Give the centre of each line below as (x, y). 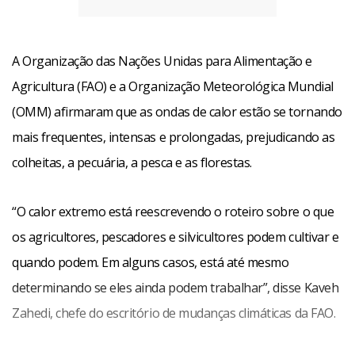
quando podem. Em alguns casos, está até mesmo (151, 262)
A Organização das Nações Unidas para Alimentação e (162, 61)
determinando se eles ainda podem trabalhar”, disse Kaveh (176, 288)
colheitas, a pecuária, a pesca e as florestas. (132, 162)
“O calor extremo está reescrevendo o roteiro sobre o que (173, 212)
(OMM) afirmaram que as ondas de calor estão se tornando (177, 112)
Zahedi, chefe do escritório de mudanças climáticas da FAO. (174, 313)
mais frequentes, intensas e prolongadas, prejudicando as (174, 137)
